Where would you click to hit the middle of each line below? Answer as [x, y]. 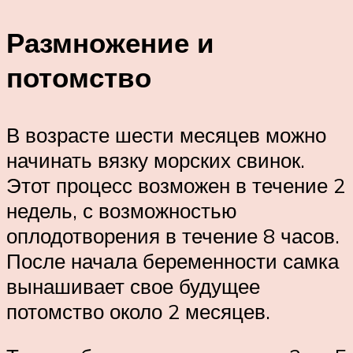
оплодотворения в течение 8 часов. [173, 235]
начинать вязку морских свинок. [156, 160]
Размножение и [110, 42]
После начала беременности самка [173, 260]
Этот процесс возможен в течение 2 [176, 185]
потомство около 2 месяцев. [138, 311]
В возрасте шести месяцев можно [166, 134]
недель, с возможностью [122, 210]
